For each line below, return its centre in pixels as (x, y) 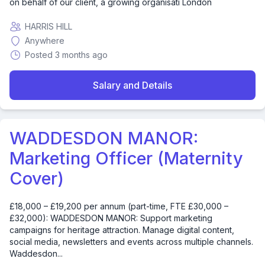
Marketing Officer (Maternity (126, 158)
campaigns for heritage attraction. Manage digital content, (122, 230)
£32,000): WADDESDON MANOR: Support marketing (111, 218)
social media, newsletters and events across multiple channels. (131, 242)
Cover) (37, 178)
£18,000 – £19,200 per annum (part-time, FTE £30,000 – (119, 206)
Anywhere (45, 41)
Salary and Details (132, 85)
